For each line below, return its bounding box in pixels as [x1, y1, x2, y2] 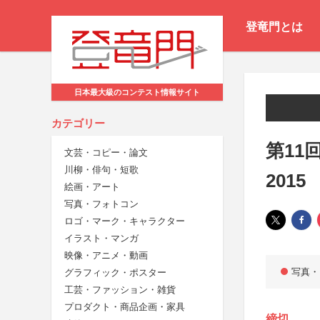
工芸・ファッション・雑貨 [64, 284, 176, 296]
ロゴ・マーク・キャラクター [64, 216, 185, 227]
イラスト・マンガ [64, 233, 139, 244]
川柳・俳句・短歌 [64, 164, 139, 176]
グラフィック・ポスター [64, 267, 166, 279]
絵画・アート [64, 181, 120, 193]
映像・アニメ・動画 [64, 250, 148, 261]
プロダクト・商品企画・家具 [64, 301, 185, 313]
